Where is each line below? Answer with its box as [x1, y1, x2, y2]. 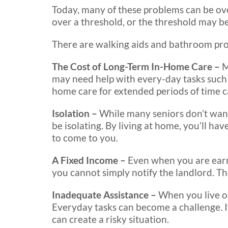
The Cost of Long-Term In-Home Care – [52, 61, 222, 73]
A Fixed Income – [52, 154, 128, 166]
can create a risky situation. [52, 213, 169, 225]
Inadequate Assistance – [52, 189, 158, 201]
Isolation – [52, 107, 99, 120]
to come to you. [52, 132, 118, 144]
